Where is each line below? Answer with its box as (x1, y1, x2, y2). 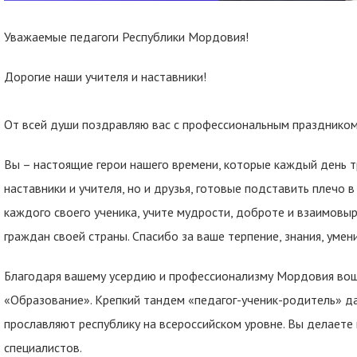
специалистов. (4, 339, 82, 355)
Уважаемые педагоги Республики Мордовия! (4, 29, 249, 45)
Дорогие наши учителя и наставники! (4, 69, 206, 84)
